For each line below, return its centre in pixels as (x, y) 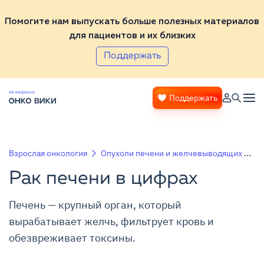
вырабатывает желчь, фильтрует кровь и (111, 221)
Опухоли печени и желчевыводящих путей (172, 153)
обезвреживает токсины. (72, 238)
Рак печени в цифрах (103, 179)
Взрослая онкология (48, 153)
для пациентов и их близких (132, 36)
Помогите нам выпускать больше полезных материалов (132, 22)
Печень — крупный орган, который (95, 205)
